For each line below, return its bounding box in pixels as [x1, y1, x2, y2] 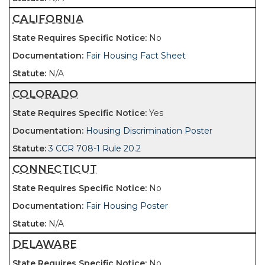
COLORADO [12, 88, 79, 100]
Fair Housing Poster [86, 201, 168, 211]
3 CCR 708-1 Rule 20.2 [49, 143, 141, 154]
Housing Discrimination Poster [86, 125, 212, 136]
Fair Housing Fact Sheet [86, 50, 186, 61]
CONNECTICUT [12, 163, 98, 175]
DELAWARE [12, 238, 77, 250]
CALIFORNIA [12, 12, 83, 25]
